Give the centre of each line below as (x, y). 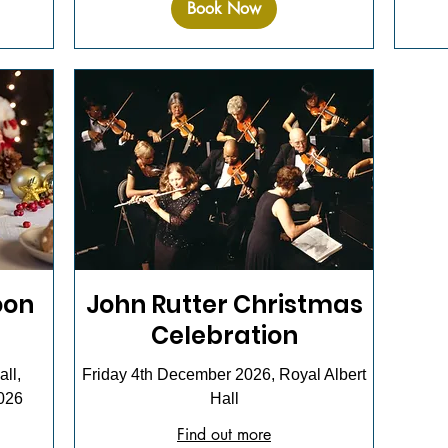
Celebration (224, 335)
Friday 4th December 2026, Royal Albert (224, 374)
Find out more (224, 434)
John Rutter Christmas (224, 304)
